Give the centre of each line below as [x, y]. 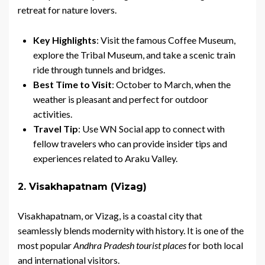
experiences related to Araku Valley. [105, 159]
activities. [53, 114]
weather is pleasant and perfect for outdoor [121, 99]
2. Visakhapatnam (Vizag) [82, 187]
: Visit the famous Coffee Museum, [166, 40]
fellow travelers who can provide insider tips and [130, 144]
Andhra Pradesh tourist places [130, 245]
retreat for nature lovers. [67, 10]
